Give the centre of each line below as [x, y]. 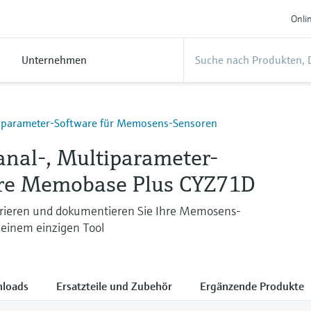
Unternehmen [54, 60]
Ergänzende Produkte [252, 286]
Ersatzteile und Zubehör [114, 286]
